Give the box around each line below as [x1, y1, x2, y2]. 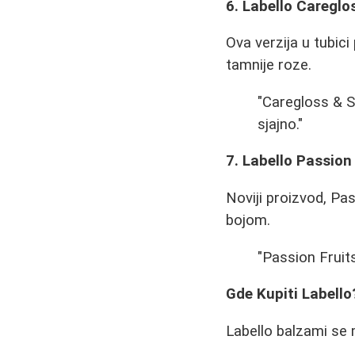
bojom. [226, 212, 271, 230]
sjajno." [258, 115, 303, 133]
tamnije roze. [226, 56, 312, 74]
